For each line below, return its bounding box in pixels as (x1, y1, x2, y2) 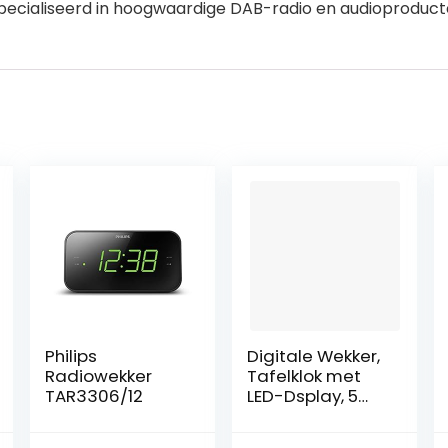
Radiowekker (44, 364, 152, 388)
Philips (44, 344, 97, 368)
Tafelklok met (247, 364, 362, 388)
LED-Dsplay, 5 (247, 384, 359, 408)
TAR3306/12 (44, 384, 143, 408)
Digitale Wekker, (247, 344, 381, 368)
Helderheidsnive (247, 404, 383, 428)
